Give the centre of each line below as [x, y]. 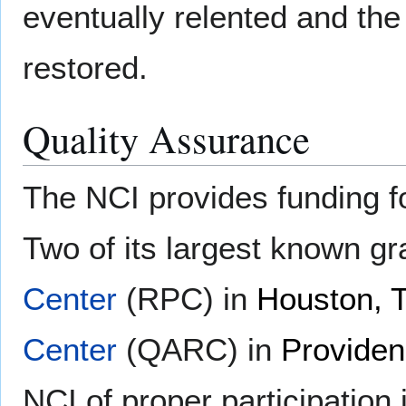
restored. [85, 68]
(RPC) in [187, 299]
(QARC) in [199, 350]
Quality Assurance [166, 139]
